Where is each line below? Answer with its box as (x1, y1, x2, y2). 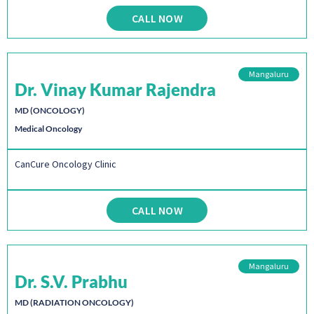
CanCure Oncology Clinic (15, 158, 116, 171)
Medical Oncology (15, 123, 82, 135)
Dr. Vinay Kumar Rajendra (15, 79, 216, 100)
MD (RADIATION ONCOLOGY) (15, 296, 134, 308)
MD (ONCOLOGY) (15, 105, 85, 116)
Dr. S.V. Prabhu (15, 271, 128, 292)
